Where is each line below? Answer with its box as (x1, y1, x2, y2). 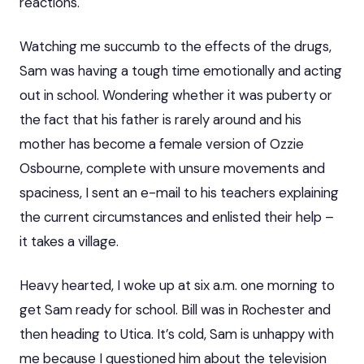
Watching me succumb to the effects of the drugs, (19, 37, 331, 55)
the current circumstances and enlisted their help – (19, 207, 334, 226)
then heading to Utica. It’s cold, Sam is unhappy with (19, 324, 334, 343)
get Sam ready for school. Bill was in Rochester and (19, 300, 331, 318)
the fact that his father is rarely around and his (19, 110, 301, 128)
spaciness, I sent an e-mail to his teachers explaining (19, 183, 339, 201)
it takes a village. (19, 232, 119, 250)
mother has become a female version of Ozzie (19, 134, 304, 153)
